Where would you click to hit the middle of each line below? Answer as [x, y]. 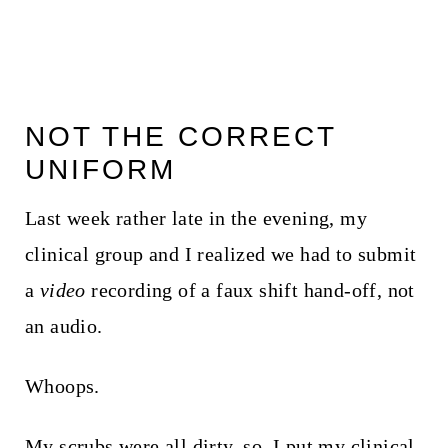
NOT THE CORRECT [180, 136]
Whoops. [62, 385]
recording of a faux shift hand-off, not [250, 289]
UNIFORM [100, 169]
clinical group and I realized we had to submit [220, 253]
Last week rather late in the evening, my [195, 217]
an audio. [63, 325]
